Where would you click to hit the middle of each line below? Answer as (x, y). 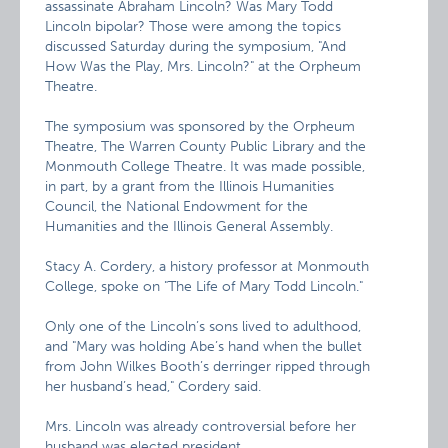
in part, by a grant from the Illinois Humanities (190, 186)
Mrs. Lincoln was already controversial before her (201, 426)
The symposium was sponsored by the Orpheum (200, 126)
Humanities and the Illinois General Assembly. (189, 226)
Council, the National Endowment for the (177, 206)
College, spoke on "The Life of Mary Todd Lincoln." (204, 286)
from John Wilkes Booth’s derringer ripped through (208, 366)
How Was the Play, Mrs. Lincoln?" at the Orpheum (203, 66)
